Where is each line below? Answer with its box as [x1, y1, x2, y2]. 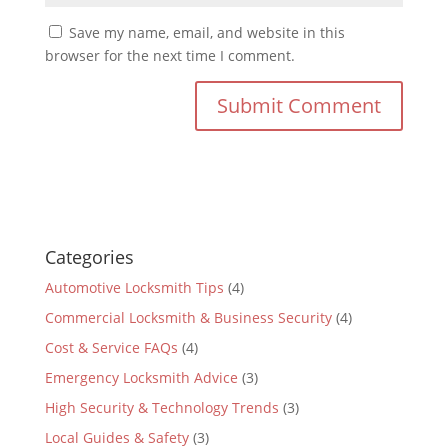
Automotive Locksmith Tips [44, 278, 224, 298]
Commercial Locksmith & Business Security [44, 308, 332, 328]
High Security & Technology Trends [44, 398, 279, 418]
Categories [44, 245, 134, 270]
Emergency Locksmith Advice [44, 368, 238, 388]
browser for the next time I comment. [44, 46, 295, 66]
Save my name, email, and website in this [68, 23, 345, 43]
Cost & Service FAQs [44, 338, 178, 358]
